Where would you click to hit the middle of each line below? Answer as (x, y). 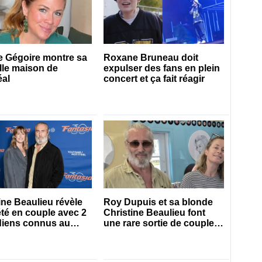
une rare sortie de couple (159, 223)
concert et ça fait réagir (154, 79)
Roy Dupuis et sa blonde (158, 202)
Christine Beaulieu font (155, 213)
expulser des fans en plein (162, 68)
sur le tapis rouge (142, 234)
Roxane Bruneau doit (151, 58)
